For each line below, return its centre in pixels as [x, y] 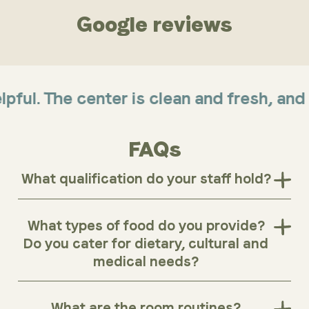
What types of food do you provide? [146, 226]
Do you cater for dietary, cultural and [146, 244]
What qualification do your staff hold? [146, 179]
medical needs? [146, 262]
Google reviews [154, 24]
